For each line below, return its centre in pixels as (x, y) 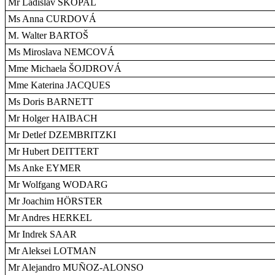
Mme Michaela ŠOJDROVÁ (65, 68)
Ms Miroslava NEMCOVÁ (61, 52)
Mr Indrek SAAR (42, 234)
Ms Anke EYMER (45, 168)
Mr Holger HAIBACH (53, 118)
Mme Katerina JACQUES (59, 85)
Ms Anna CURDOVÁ (52, 19)
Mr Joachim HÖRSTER (55, 201)
